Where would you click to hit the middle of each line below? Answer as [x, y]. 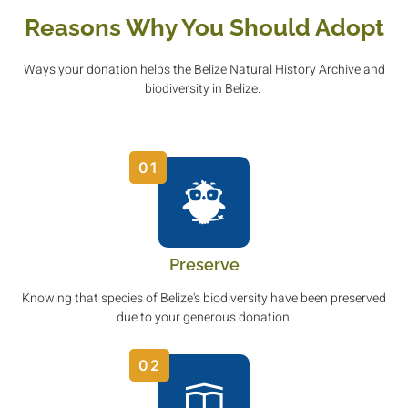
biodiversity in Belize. [204, 88]
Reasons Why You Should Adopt [204, 27]
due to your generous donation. [204, 318]
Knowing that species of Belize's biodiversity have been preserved [204, 299]
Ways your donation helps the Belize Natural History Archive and [204, 69]
